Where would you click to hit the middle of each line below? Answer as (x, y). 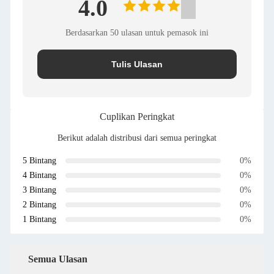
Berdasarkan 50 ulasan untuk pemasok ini (137, 33)
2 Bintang (39, 205)
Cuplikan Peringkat (137, 117)
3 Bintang (39, 190)
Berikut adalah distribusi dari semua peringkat (137, 138)
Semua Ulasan (58, 259)
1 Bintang (39, 219)
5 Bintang (39, 161)
